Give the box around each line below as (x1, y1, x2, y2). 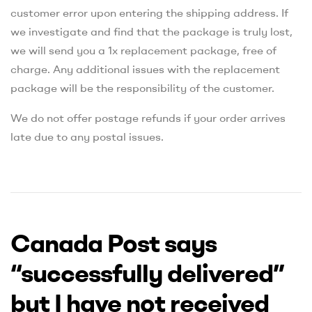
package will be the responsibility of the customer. (10, 81, 274, 95)
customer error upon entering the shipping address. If (10, 6, 288, 20)
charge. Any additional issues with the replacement (10, 62, 280, 77)
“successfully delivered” (10, 256, 284, 290)
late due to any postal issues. (10, 130, 164, 144)
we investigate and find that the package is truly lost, (10, 24, 292, 39)
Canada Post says (10, 226, 217, 260)
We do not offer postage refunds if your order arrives (10, 111, 286, 125)
